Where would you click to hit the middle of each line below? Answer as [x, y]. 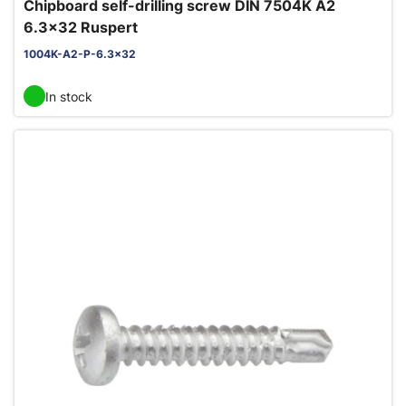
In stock [69, 96]
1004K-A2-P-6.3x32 [80, 54]
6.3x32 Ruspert [81, 27]
